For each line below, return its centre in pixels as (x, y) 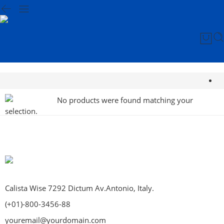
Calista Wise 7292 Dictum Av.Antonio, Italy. (79, 188)
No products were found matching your (124, 100)
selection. (21, 111)
